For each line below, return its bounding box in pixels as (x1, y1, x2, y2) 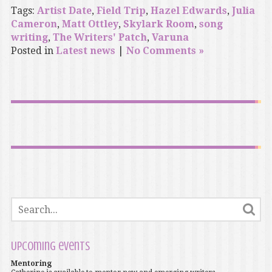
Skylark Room (123, 18, 194, 30)
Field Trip (96, 5, 146, 17)
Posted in (10, 45, 56, 57)
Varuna (151, 32, 189, 44)
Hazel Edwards (150, 5, 227, 17)
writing (10, 32, 48, 44)
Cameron (10, 18, 57, 30)
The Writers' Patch (52, 32, 147, 44)
